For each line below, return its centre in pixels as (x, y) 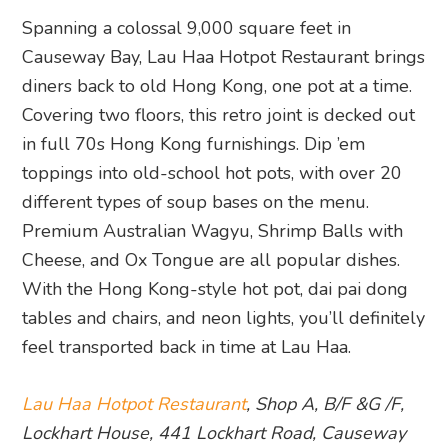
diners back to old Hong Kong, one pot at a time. (217, 86)
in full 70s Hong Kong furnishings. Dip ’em (194, 144)
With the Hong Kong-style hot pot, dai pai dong (215, 289)
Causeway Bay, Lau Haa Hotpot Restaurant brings (224, 57)
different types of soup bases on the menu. (196, 202)
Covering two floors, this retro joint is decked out (219, 115)
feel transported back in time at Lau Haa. (187, 347)
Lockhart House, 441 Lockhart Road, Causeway (214, 433)
